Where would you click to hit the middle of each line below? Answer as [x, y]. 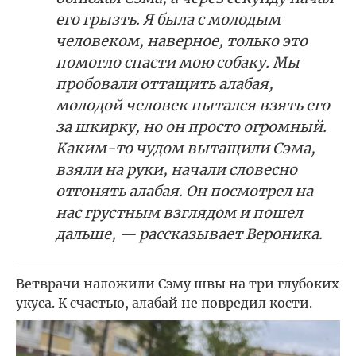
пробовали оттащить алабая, [164, 84]
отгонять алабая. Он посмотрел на [184, 191]
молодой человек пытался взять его [193, 105]
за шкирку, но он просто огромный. [191, 127]
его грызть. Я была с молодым [168, 19]
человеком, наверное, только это [182, 41]
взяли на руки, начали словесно [176, 170]
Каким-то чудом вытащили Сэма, [186, 148]
